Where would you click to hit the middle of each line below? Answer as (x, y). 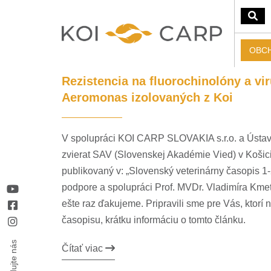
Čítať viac (83, 248)
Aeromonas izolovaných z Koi (147, 97)
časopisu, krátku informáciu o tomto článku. (154, 220)
